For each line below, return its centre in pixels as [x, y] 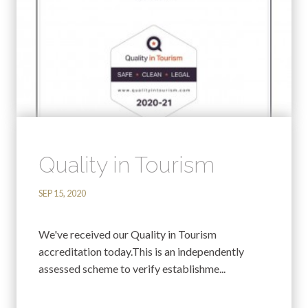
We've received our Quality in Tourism [128, 234]
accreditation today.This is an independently [141, 251]
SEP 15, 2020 [62, 194]
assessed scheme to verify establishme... [132, 268]
